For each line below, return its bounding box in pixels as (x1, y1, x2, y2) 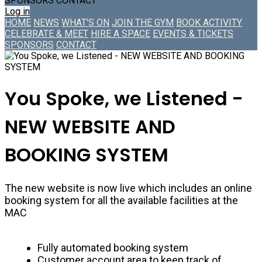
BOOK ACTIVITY (176, 17, 242, 28)
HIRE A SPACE (91, 28, 150, 39)
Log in (5, 6, 30, 17)
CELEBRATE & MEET (5, 28, 88, 39)
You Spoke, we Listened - (5, 85, 243, 112)
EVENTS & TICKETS (153, 28, 233, 39)
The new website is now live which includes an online (5, 181, 252, 194)
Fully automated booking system (37, 241, 188, 254)
